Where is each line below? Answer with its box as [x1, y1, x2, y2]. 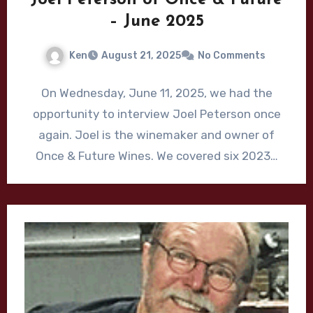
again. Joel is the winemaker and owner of [38, 128, 275, 143]
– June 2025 [109, 13, 204, 30]
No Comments [197, 50, 265, 62]
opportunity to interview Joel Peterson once [32, 107, 281, 122]
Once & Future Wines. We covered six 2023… [35, 149, 278, 163]
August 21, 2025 [101, 50, 181, 62]
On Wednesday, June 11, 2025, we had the [41, 86, 272, 101]
